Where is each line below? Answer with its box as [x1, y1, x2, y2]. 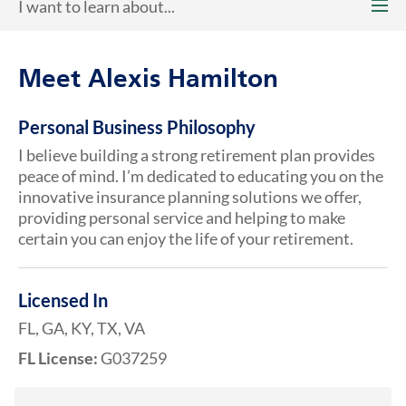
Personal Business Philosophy [18, 116, 256, 138]
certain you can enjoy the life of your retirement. [18, 228, 353, 248]
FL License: [18, 348, 98, 368]
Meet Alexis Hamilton [18, 68, 278, 93]
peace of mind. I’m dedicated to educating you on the [18, 166, 383, 186]
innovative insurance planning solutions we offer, [18, 187, 362, 207]
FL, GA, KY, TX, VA [18, 318, 145, 338]
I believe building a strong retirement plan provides [18, 145, 375, 165]
